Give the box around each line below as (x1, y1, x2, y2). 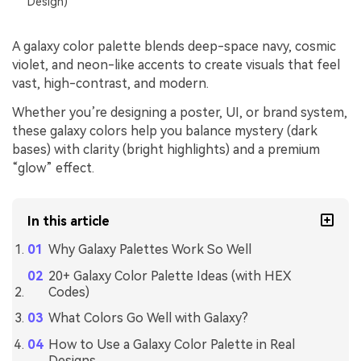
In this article (27, 213, 110, 229)
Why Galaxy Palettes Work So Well (48, 241, 251, 257)
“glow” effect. (12, 160, 94, 176)
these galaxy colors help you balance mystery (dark (12, 123, 317, 139)
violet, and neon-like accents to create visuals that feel (12, 57, 340, 73)
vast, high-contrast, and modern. (12, 76, 209, 92)
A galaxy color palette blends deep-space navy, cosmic (12, 39, 336, 55)
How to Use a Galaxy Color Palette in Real (48, 337, 295, 353)
